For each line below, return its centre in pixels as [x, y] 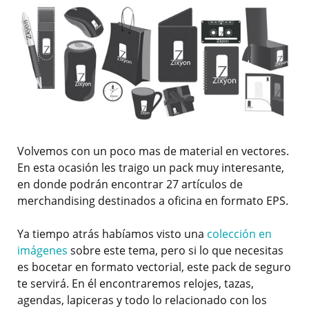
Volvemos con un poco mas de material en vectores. [153, 151]
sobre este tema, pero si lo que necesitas [176, 251]
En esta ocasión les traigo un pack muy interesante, [151, 168]
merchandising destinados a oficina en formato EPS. [153, 201]
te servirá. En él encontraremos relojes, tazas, [136, 284]
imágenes [42, 251]
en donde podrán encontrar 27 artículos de [130, 185]
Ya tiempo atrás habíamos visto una [112, 234]
